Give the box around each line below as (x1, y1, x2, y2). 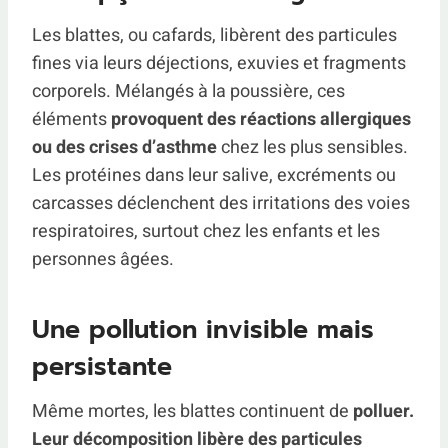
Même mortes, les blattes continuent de (32, 398, 353, 426)
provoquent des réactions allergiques (111, 106, 411, 134)
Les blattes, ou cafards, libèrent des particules (32, 22, 397, 50)
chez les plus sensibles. (217, 134, 408, 162)
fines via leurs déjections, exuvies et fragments (32, 50, 406, 78)
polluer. (353, 398, 414, 426)
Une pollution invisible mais (32, 310, 374, 349)
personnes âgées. (32, 246, 174, 274)
